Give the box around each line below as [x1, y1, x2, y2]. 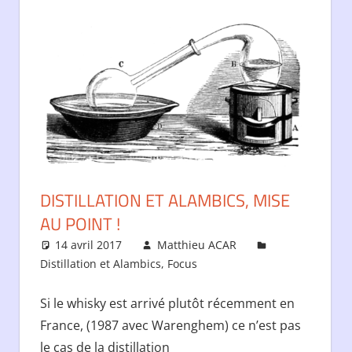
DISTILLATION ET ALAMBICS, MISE [39, 186, 290, 214]
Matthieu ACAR [156, 236, 236, 252]
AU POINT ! [39, 210, 120, 237]
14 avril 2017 [55, 236, 123, 252]
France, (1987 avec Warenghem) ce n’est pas [39, 316, 301, 334]
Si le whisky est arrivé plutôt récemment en [39, 294, 295, 312]
